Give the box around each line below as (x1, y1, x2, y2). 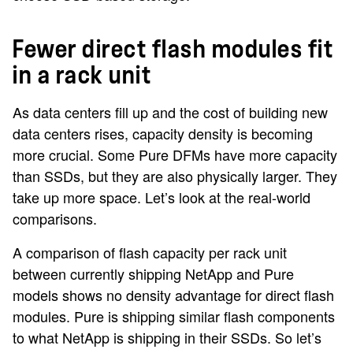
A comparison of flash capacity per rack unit (13, 242, 287, 263)
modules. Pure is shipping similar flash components (13, 306, 335, 327)
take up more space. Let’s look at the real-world (13, 187, 310, 208)
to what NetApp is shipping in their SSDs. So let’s (13, 327, 321, 348)
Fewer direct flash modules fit (13, 38, 333, 62)
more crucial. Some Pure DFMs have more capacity (13, 144, 337, 165)
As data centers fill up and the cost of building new (13, 102, 328, 123)
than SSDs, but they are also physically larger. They (13, 165, 337, 187)
